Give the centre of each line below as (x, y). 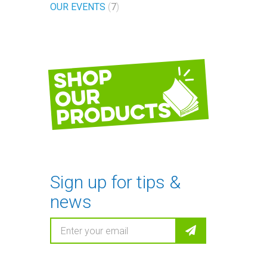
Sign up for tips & (115, 182)
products (113, 113)
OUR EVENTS (77, 7)
